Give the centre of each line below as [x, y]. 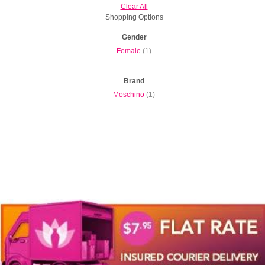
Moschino [129, 95]
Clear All [134, 7]
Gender [134, 38]
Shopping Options [134, 17]
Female [129, 51]
